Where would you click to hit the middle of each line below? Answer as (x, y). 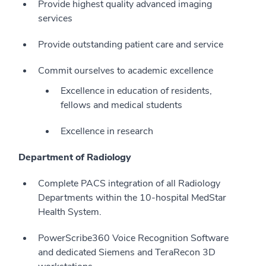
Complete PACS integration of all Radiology (129, 183)
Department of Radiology (75, 157)
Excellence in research (107, 131)
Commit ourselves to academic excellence (126, 70)
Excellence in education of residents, (136, 91)
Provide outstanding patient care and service (131, 44)
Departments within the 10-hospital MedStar (132, 197)
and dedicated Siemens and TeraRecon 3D (127, 252)
